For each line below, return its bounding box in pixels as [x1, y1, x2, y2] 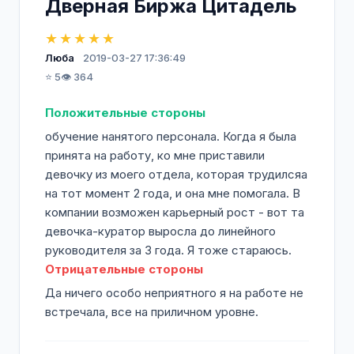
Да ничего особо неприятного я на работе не [45, 285, 303, 300]
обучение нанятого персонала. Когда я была [45, 129, 296, 144]
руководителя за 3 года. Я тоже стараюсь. [45, 243, 292, 258]
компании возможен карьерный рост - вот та [45, 205, 304, 220]
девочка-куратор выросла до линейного [45, 224, 276, 239]
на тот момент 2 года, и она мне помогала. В [45, 186, 300, 201]
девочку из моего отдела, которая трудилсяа [45, 167, 307, 182]
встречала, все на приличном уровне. [45, 304, 258, 319]
